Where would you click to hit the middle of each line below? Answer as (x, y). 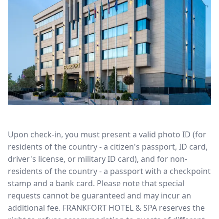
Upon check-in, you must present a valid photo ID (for (107, 134)
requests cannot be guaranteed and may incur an (99, 196)
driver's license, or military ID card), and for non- (98, 159)
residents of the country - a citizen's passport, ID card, (108, 147)
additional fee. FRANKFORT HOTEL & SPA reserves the (106, 208)
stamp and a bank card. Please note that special (96, 183)
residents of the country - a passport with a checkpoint (109, 171)
